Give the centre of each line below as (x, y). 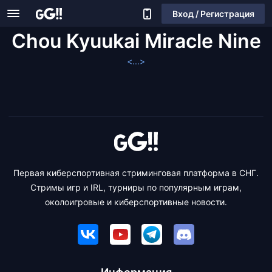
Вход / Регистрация (213, 13)
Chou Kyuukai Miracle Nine (136, 41)
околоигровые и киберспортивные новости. (136, 202)
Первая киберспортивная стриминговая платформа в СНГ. (136, 173)
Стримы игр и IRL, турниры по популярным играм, (136, 187)
